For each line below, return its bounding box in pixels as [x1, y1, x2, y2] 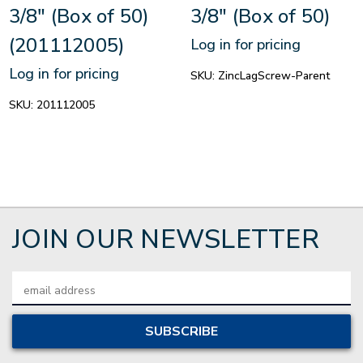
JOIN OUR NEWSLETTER [12, 222, 319, 258]
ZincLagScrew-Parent [217, 68, 330, 84]
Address [12, 289, 55, 305]
